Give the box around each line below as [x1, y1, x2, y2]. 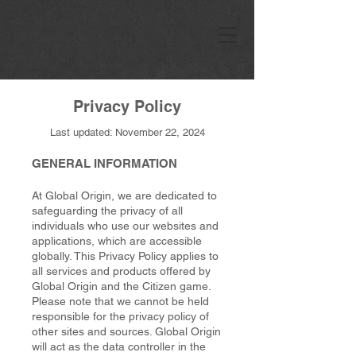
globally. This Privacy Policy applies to [32, 250, 219, 262]
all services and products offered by [32, 265, 211, 277]
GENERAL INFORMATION [32, 157, 177, 170]
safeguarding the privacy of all [32, 204, 183, 217]
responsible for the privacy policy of [32, 310, 209, 323]
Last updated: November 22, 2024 [49, 126, 205, 138]
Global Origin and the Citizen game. [32, 280, 211, 292]
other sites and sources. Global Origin [32, 325, 221, 338]
